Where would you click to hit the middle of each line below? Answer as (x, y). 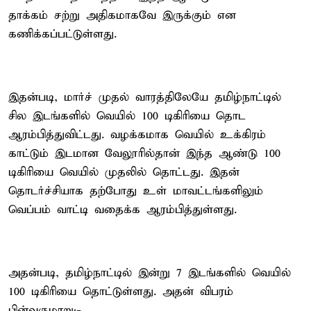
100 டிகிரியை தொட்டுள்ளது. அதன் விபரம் (121, 292)
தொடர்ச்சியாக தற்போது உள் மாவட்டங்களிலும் (136, 191)
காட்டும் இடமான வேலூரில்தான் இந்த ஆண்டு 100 (144, 153)
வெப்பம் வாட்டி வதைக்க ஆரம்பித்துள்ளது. (123, 210)
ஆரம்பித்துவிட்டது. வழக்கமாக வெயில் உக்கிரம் (137, 135)
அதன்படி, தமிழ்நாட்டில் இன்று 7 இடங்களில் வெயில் (150, 273)
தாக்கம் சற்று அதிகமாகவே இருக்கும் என (122, 15)
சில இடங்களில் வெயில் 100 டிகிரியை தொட (127, 116)
